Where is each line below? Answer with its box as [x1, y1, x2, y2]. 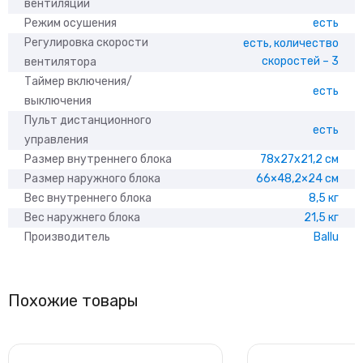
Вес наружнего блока [24, 210, 140, 224]
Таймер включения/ [24, 74, 132, 88]
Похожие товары [8, 291, 139, 311]
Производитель [24, 229, 110, 244]
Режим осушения [24, 15, 117, 30]
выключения [24, 93, 92, 108]
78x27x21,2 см [260, 152, 339, 166]
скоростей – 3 [262, 53, 339, 68]
